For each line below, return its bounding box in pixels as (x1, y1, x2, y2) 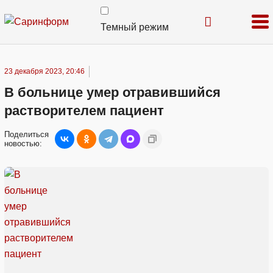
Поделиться (4, 130, 49, 139)
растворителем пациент (4, 103, 164, 118)
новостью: (4, 139, 42, 148)
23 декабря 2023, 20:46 (4, 67, 85, 76)
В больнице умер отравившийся (4, 85, 221, 100)
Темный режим (101, 22, 169, 32)
